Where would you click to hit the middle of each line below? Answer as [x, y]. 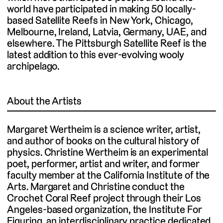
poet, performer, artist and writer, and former [103, 163]
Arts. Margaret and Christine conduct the [96, 186]
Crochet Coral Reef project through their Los [104, 198]
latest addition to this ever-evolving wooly [96, 54]
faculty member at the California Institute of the [109, 175]
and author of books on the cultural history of [103, 140]
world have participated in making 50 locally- [102, 8]
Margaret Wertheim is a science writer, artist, [104, 129]
